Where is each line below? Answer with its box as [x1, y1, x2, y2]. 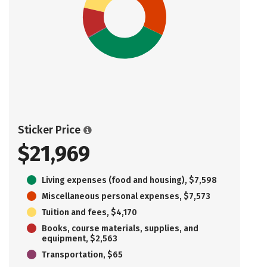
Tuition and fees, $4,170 [42, 207, 137, 218]
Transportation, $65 [42, 249, 123, 260]
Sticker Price [18, 123, 80, 136]
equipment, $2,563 [42, 233, 117, 244]
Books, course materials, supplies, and [42, 223, 198, 234]
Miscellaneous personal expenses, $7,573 [42, 191, 210, 201]
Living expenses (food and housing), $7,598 [42, 175, 217, 185]
